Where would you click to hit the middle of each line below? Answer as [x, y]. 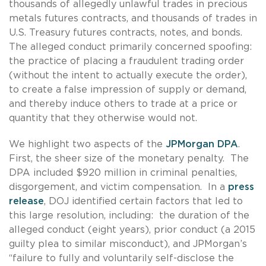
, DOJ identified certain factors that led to [143, 201]
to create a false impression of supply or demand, [128, 89]
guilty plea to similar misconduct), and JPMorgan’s [128, 244]
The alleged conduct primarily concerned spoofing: [132, 47]
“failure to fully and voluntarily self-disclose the [121, 258]
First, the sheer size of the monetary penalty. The [129, 158]
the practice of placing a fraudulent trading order [126, 61]
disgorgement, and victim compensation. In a [118, 187]
